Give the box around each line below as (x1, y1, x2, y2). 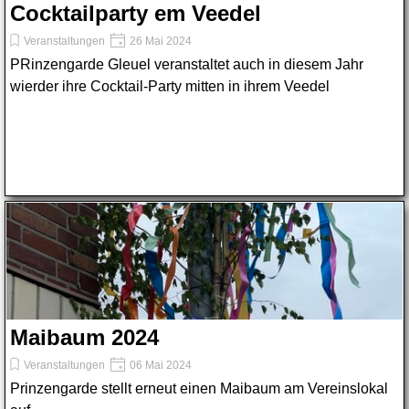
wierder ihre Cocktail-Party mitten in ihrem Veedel (10, 79, 330, 94)
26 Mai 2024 (127, 35, 192, 47)
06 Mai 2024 (127, 359, 192, 372)
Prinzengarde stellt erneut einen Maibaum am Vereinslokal (10, 381, 388, 396)
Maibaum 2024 (10, 325, 159, 350)
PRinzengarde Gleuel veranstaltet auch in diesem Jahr (10, 57, 363, 72)
